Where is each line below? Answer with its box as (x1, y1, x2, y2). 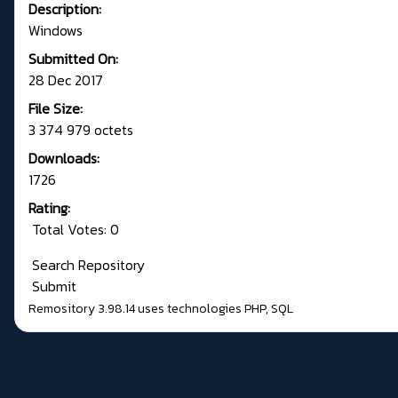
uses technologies (135, 299, 244, 319)
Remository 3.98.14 (28, 299, 135, 319)
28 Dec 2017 (28, 69, 103, 92)
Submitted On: (28, 48, 118, 70)
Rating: (28, 197, 70, 219)
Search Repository (28, 254, 145, 276)
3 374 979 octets (28, 119, 133, 141)
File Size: (28, 98, 83, 120)
